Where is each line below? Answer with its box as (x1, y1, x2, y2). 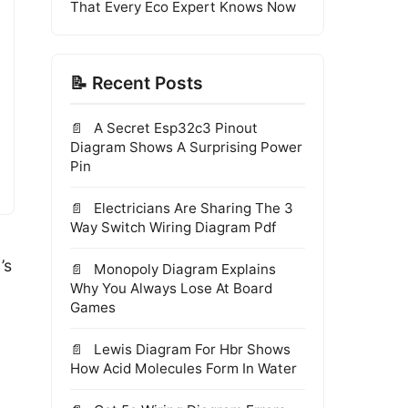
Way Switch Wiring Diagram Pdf (70, 219, 276, 236)
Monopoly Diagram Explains (90, 260, 276, 278)
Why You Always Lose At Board (70, 280, 272, 297)
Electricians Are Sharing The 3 (90, 199, 293, 217)
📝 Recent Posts (70, 72, 203, 94)
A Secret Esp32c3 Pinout (90, 119, 258, 137)
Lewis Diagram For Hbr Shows (90, 341, 291, 358)
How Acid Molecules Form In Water (70, 360, 297, 377)
